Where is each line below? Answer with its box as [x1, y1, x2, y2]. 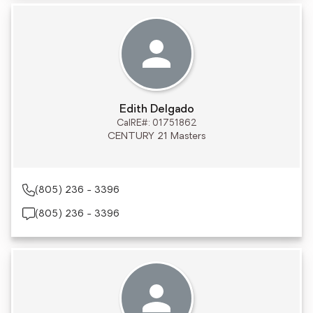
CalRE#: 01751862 [116, 119, 197, 128]
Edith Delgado [119, 104, 194, 115]
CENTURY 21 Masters [107, 131, 206, 142]
